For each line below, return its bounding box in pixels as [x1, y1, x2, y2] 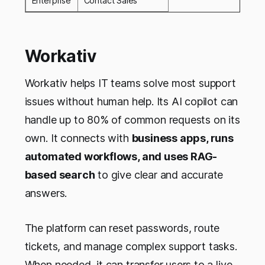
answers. [24, 186, 67, 199]
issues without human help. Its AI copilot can [24, 95, 238, 108]
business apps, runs [131, 131, 234, 144]
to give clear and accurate [95, 168, 224, 181]
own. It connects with [24, 131, 132, 144]
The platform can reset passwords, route [24, 221, 220, 234]
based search [24, 168, 95, 181]
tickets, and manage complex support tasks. [24, 240, 237, 253]
